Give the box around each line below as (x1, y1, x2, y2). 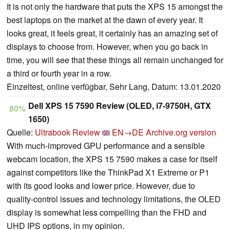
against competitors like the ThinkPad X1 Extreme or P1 (7, 166, 209, 179)
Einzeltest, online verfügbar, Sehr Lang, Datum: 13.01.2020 (7, 81, 221, 93)
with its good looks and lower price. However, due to (7, 180, 195, 192)
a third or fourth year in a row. (7, 67, 111, 80)
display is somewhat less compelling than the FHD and (7, 206, 206, 219)
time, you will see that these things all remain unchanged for (7, 54, 223, 66)
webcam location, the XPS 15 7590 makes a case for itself (7, 153, 217, 165)
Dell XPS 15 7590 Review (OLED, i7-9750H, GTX (28, 100, 211, 112)
